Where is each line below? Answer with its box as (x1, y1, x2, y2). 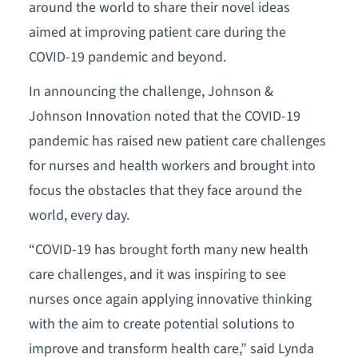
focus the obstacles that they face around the (28, 180, 302, 201)
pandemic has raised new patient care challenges (28, 130, 326, 151)
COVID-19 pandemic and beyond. (28, 46, 226, 67)
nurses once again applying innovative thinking (28, 288, 312, 309)
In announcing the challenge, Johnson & (28, 81, 273, 101)
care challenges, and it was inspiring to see (28, 264, 286, 284)
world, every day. (28, 205, 129, 225)
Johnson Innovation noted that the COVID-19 (28, 105, 300, 126)
